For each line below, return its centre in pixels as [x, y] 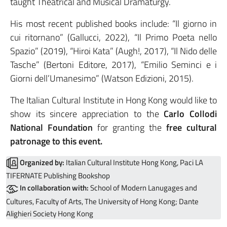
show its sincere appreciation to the [87, 114]
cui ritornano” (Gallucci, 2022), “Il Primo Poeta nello [113, 37]
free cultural [192, 128]
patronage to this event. [56, 141]
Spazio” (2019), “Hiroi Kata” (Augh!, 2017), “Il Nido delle [113, 51]
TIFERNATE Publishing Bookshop [58, 176]
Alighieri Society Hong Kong [50, 213]
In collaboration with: [54, 188]
